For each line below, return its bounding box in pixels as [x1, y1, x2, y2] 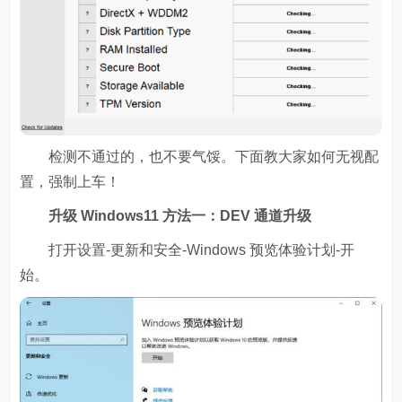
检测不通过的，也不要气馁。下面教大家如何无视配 [20, 149, 380, 165]
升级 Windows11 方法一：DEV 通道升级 [20, 208, 312, 224]
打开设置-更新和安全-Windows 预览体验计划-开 [20, 242, 355, 258]
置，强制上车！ [20, 174, 121, 190]
